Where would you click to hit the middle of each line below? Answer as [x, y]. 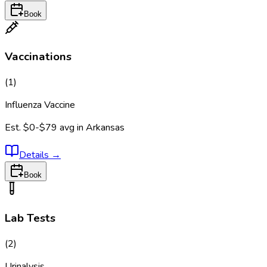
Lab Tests [30, 218]
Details [35, 155]
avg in [73, 128]
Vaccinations [38, 57]
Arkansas [105, 128]
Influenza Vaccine [40, 105]
